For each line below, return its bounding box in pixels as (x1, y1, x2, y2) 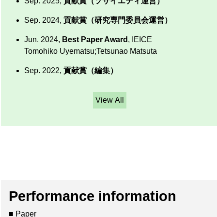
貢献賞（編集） (63, 66, 118, 75)
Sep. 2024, (24, 16, 63, 25)
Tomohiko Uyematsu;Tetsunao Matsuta (24, 47, 157, 56)
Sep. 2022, (24, 66, 63, 75)
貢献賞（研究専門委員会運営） (63, 16, 172, 25)
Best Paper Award (62, 35, 128, 44)
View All (95, 96, 124, 105)
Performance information (9, 188, 176, 204)
